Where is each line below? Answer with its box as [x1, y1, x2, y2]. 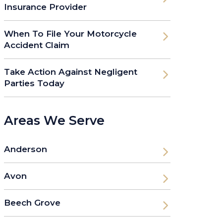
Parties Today [4, 78, 64, 88]
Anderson [4, 144, 47, 154]
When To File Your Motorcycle [4, 28, 137, 39]
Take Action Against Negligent [4, 66, 137, 77]
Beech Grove [4, 197, 60, 208]
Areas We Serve [4, 112, 105, 128]
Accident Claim [4, 40, 69, 50]
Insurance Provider [4, 1, 87, 12]
